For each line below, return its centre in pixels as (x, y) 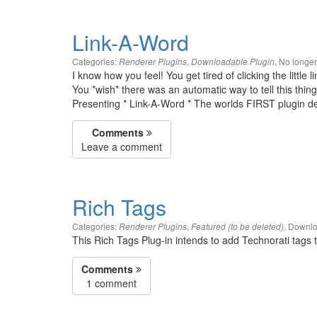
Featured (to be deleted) (237, 226)
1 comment (111, 283)
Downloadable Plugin (233, 62)
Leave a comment (122, 146)
